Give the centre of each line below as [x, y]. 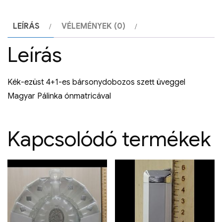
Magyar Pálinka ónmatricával [59, 96]
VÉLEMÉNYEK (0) [93, 27]
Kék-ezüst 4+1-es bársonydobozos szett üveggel [96, 83]
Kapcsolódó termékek [109, 139]
